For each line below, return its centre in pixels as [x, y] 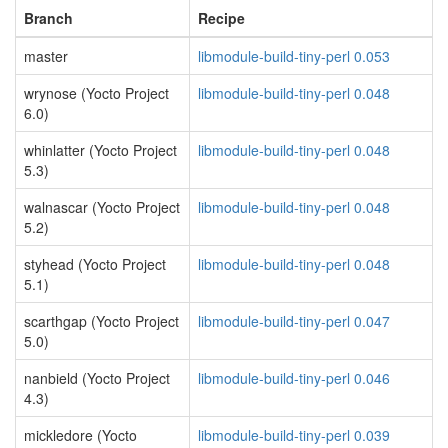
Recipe [221, 18]
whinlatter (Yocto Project [100, 150]
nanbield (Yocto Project [97, 378]
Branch [48, 18]
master [46, 56]
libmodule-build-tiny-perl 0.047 [294, 321]
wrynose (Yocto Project [96, 93]
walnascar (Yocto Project [102, 207]
